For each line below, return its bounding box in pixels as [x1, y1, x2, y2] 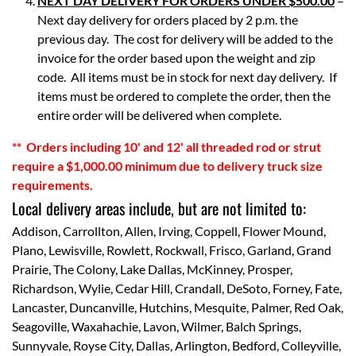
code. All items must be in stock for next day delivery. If [37, 69, 337, 84]
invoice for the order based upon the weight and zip [37, 50, 315, 65]
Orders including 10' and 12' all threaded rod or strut [26, 139, 321, 154]
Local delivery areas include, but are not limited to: [12, 196, 306, 220]
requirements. [12, 177, 93, 192]
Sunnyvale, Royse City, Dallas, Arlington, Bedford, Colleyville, [12, 338, 341, 353]
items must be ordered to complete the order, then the [37, 88, 331, 103]
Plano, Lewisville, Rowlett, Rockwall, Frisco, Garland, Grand [12, 242, 331, 257]
